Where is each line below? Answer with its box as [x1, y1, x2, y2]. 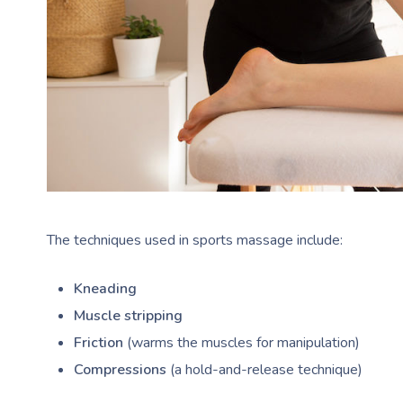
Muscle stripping [74, 305, 183, 326]
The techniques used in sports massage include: [47, 229, 343, 250]
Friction [74, 332, 123, 353]
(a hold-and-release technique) [166, 359, 363, 380]
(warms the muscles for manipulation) [123, 332, 360, 353]
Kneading [74, 278, 137, 299]
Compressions [74, 359, 166, 380]
